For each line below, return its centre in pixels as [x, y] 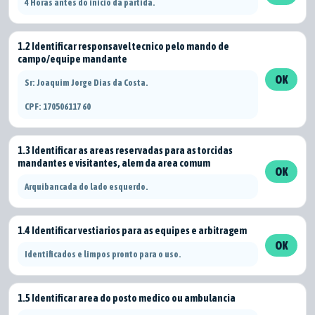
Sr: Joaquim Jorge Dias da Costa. [86, 83]
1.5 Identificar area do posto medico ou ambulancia [127, 298]
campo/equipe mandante [72, 59]
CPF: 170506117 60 [58, 107]
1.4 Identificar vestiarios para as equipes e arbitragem [132, 230]
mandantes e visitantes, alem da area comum [114, 163]
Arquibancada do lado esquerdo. [86, 187]
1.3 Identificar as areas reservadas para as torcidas [125, 150]
